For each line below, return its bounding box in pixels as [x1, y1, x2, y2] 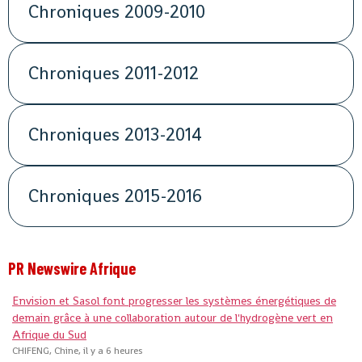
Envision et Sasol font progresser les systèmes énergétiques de [12, 293, 336, 309]
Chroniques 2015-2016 [28, 184, 203, 208]
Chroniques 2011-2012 [28, 61, 200, 86]
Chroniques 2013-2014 [28, 123, 203, 147]
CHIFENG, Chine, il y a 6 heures [12, 344, 143, 358]
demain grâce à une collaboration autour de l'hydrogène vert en [12, 310, 333, 326]
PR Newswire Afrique [8, 259, 136, 279]
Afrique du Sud [12, 327, 86, 343]
